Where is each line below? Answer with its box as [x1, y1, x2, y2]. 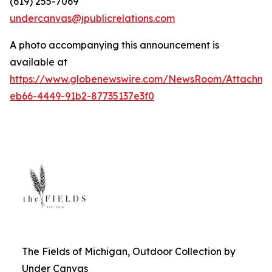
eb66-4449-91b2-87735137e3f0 [10, 90, 154, 103]
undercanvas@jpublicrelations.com [10, 12, 175, 25]
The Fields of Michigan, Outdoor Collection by [22, 245, 236, 258]
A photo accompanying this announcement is [10, 39, 219, 52]
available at [10, 56, 67, 69]
